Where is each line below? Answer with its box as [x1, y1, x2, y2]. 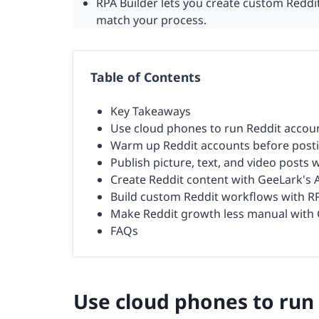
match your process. [96, 11, 206, 28]
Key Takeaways [110, 103, 191, 119]
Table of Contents [90, 68, 201, 85]
